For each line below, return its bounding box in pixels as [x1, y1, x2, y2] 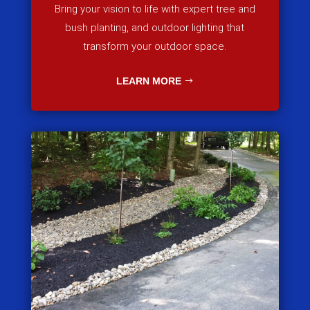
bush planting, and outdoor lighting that [65, 21, 245, 35]
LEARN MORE [116, 75, 181, 86]
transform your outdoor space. [83, 40, 227, 53]
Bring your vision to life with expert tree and [54, 3, 255, 16]
